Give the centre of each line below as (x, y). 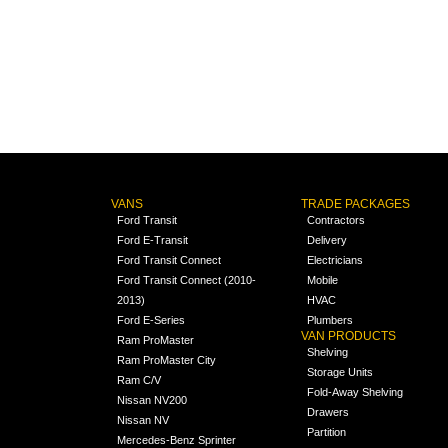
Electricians (335, 259)
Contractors (336, 219)
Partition (327, 431)
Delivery (327, 239)
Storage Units (340, 371)
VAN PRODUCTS (349, 335)
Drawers (328, 411)
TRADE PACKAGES (356, 203)
